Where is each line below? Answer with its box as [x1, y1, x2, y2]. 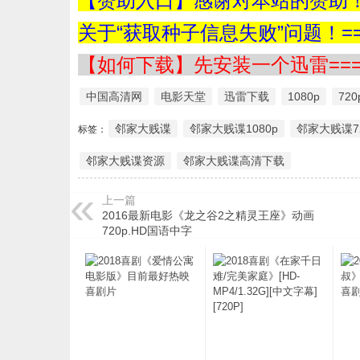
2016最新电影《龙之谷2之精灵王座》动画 [102, 209, 314, 222]
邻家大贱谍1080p [190, 122, 278, 135]
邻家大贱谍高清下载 [183, 154, 284, 167]
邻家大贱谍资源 [86, 154, 165, 167]
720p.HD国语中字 [102, 224, 192, 237]
